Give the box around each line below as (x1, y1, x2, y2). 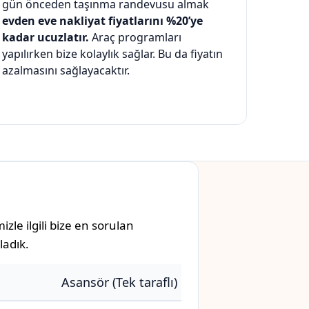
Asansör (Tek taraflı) (61, 274, 177, 291)
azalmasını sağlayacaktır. (2, 63, 130, 79)
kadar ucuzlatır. (2, 30, 89, 46)
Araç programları (89, 30, 181, 46)
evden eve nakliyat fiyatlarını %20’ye (2, 13, 203, 29)
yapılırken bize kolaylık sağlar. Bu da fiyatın (2, 46, 223, 62)
